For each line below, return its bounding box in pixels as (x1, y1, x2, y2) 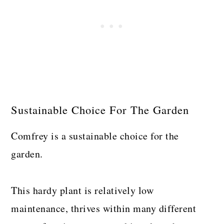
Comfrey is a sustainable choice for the (11, 128, 179, 142)
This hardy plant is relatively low (11, 183, 154, 197)
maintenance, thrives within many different (11, 201, 196, 215)
